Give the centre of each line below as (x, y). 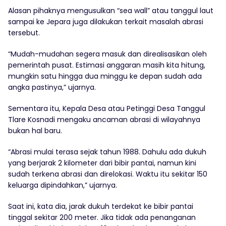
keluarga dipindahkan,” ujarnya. (63, 185)
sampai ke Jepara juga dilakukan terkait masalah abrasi (106, 22)
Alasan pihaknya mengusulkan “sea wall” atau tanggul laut (111, 11)
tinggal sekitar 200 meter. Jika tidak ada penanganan (102, 218)
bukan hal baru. (35, 131)
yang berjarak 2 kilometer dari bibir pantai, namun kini (102, 163)
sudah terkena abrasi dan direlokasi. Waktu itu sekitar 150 (108, 174)
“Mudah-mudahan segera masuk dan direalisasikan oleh (107, 54)
